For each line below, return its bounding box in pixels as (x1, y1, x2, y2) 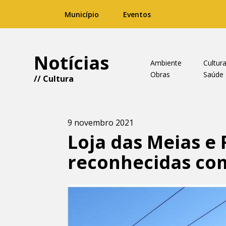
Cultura (43, 73, 74, 84)
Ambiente (150, 58, 182, 68)
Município (65, 10, 99, 19)
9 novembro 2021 (68, 117, 134, 128)
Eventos (123, 10, 151, 19)
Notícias (34, 50, 109, 75)
